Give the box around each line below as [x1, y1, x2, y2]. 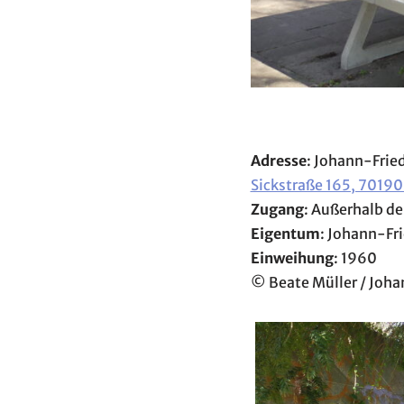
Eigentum [250, 225, 320, 243]
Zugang [250, 200, 304, 218]
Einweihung [250, 249, 334, 267]
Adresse [250, 151, 307, 170]
